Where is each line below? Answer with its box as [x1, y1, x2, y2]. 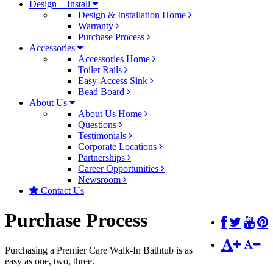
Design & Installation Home [78, 10, 188, 20]
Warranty [78, 21, 116, 31]
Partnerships [78, 152, 127, 163]
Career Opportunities [78, 163, 161, 174]
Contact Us [38, 185, 84, 196]
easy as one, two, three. [5, 255, 94, 266]
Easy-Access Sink [78, 76, 150, 86]
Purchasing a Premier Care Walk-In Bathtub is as [5, 244, 193, 255]
